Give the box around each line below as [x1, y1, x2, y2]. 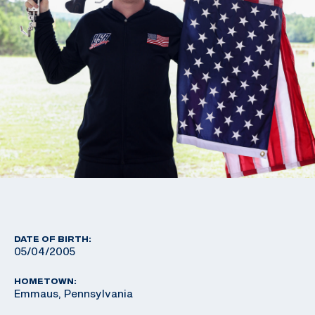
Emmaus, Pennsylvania [14, 287, 133, 300]
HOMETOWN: [14, 277, 77, 285]
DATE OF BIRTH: [14, 235, 91, 243]
